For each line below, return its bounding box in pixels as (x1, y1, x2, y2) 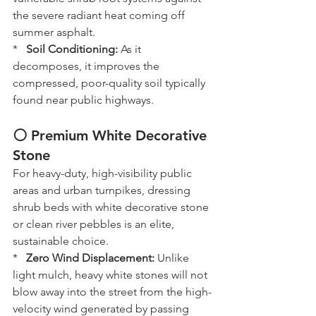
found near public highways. (13, 93, 154, 107)
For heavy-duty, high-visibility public (13, 166, 195, 180)
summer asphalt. (13, 25, 95, 39)
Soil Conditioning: (26, 42, 118, 56)
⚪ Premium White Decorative (13, 127, 211, 144)
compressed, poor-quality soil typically (13, 76, 208, 90)
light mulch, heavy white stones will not (13, 268, 210, 281)
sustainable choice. (13, 234, 109, 248)
